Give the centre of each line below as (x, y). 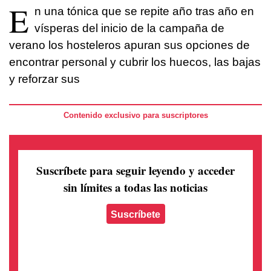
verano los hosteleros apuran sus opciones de (129, 45)
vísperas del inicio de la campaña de (129, 28)
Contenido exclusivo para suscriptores (135, 116)
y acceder (212, 170)
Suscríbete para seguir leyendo (113, 170)
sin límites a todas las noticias (135, 187)
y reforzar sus (44, 79)
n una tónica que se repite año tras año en (144, 11)
